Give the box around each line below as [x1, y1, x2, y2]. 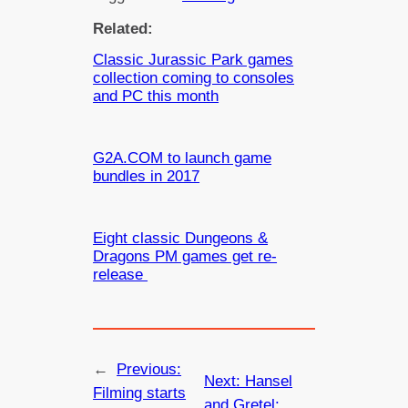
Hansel [245, 372, 292, 391]
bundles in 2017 [93, 168, 200, 186]
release [93, 266, 148, 284]
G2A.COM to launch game [93, 149, 272, 168]
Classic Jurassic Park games [93, 51, 294, 69]
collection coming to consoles [93, 69, 295, 87]
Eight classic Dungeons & [93, 229, 269, 248]
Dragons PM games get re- [93, 248, 278, 266]
